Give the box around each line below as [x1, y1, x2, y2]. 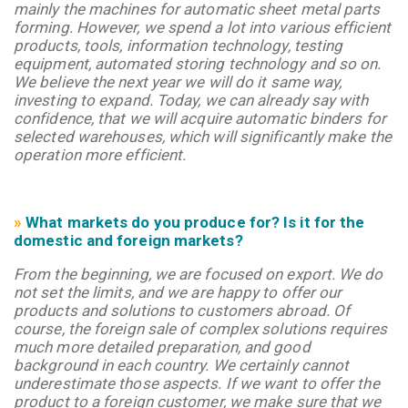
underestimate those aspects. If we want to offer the [14, 373, 380, 393]
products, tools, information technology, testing [14, 36, 343, 55]
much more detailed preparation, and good [14, 337, 311, 356]
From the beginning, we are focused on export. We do [14, 264, 383, 283]
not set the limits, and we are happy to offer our [14, 282, 342, 301]
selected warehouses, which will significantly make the [14, 127, 392, 146]
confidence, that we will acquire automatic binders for [14, 108, 386, 127]
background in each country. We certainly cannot [14, 355, 350, 374]
